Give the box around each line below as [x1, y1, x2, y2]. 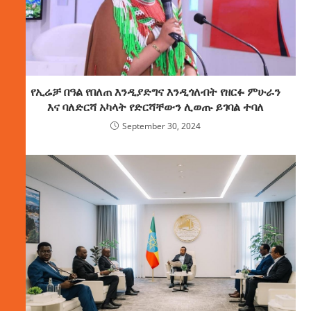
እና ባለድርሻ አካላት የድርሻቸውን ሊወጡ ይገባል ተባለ [47, 99, 264, 115]
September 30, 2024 [122, 119, 201, 132]
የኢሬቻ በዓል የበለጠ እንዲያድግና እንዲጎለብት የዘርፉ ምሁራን [31, 83, 280, 99]
